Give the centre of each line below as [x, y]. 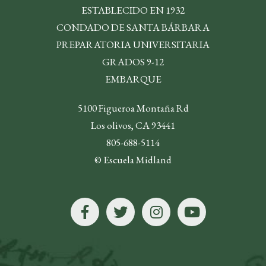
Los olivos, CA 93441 [133, 126]
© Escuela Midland [133, 160]
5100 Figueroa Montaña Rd [133, 108]
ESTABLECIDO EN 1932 [133, 10]
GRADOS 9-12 [133, 62]
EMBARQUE [133, 79]
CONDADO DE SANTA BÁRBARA [133, 28]
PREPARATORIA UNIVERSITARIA [133, 45]
